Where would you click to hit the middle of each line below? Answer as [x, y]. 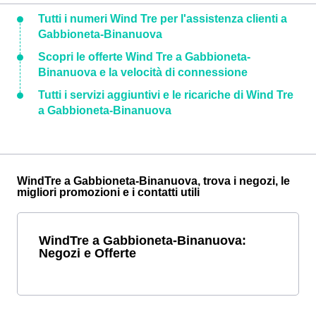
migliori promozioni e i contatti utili [108, 193]
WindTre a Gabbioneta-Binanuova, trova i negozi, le [153, 181]
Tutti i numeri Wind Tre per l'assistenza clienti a [163, 19]
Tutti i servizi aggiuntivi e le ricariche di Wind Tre [166, 95]
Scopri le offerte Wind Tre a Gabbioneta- [144, 57]
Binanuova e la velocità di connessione [143, 73]
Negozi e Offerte [87, 253]
